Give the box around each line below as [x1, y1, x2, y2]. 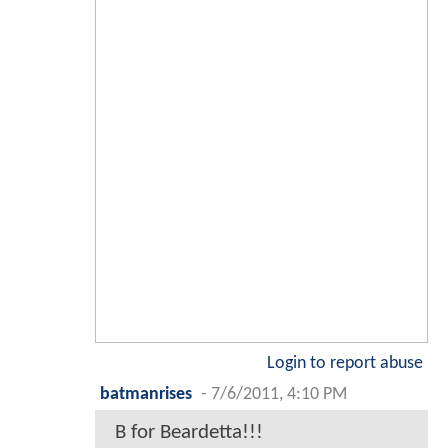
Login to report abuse [267, 355, 423, 373]
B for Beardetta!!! [115, 422, 263, 444]
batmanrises [100, 386, 192, 404]
